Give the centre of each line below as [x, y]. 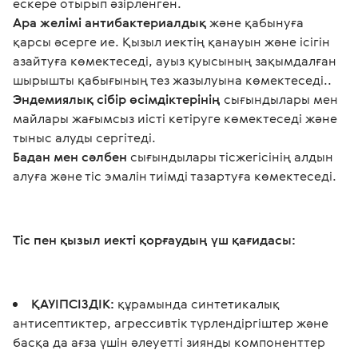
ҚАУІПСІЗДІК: [74, 304]
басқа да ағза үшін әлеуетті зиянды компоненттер [169, 342]
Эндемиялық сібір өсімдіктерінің [118, 99]
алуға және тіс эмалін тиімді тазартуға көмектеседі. [176, 176]
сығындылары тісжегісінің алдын [232, 157]
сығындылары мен [282, 99]
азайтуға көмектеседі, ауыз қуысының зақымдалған [176, 61]
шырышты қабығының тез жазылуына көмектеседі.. [172, 80]
